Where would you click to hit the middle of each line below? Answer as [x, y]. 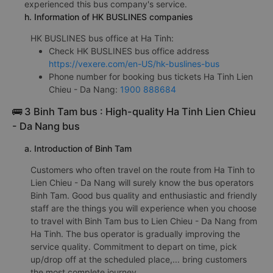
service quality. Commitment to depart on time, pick [134, 247]
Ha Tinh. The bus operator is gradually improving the [135, 234]
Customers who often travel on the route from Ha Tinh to [143, 170]
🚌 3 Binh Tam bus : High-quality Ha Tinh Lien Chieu [134, 112]
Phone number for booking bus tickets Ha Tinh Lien [151, 77]
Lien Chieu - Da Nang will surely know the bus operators [142, 183]
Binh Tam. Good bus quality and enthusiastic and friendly [144, 196]
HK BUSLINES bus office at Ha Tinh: [102, 38]
